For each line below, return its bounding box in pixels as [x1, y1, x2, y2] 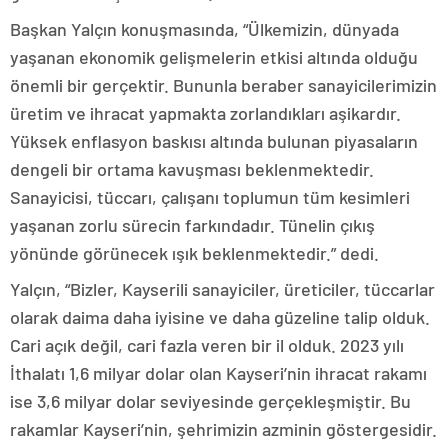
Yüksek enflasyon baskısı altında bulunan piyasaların [10, 130, 418, 152]
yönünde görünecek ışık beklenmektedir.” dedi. [10, 242, 379, 264]
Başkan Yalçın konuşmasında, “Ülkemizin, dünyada [10, 18, 399, 40]
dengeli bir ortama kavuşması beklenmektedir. [10, 158, 374, 180]
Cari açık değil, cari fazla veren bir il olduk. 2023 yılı [10, 334, 404, 356]
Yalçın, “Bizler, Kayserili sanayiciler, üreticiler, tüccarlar [10, 278, 435, 300]
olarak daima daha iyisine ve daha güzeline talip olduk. [10, 306, 430, 328]
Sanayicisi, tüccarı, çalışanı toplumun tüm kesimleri [10, 186, 410, 208]
